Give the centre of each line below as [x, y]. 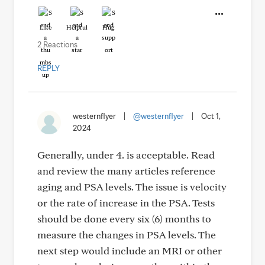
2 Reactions [57, 44]
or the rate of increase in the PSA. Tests [126, 203]
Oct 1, [211, 116]
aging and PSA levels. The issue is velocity [132, 187]
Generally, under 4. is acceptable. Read [126, 155]
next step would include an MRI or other [130, 251]
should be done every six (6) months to [124, 219]
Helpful [77, 27]
